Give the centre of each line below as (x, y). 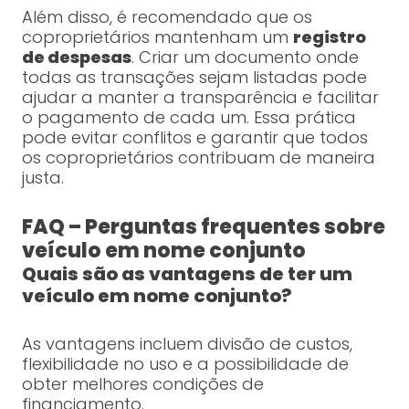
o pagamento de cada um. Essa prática (189, 118)
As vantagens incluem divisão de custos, (187, 344)
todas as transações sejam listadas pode (194, 78)
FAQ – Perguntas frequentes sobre (203, 227)
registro (329, 37)
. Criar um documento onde (245, 58)
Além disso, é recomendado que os (167, 17)
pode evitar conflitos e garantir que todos (194, 138)
